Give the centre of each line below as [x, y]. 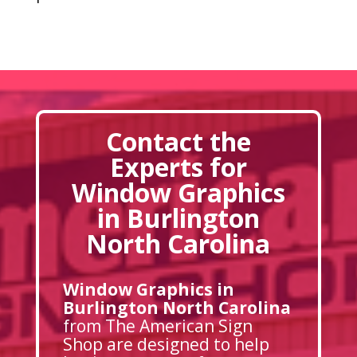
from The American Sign [157, 326]
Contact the [178, 142]
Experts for [178, 167]
